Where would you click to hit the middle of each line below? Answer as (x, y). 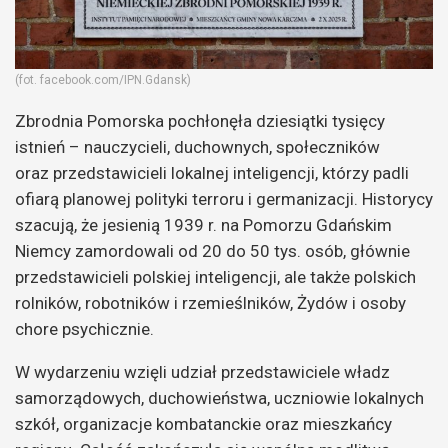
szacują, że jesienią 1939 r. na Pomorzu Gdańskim (203, 224)
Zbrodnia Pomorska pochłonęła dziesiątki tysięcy (200, 120)
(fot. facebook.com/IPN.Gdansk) (103, 79)
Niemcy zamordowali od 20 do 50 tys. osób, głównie (212, 250)
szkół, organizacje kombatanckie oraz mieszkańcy (203, 423)
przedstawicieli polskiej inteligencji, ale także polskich (215, 276)
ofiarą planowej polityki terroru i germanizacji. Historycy (224, 198)
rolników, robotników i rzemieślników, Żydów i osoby (210, 302)
